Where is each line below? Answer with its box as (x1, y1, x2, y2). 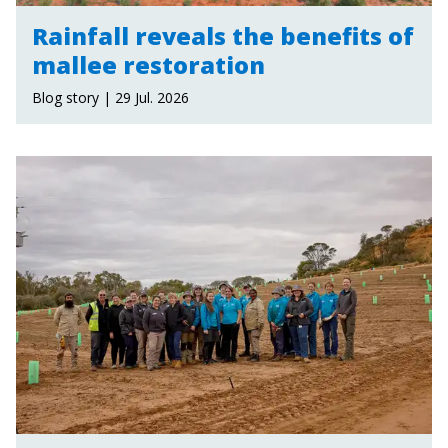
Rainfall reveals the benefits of (32, 20, 414, 53)
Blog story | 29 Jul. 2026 (32, 88, 189, 108)
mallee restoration (32, 49, 265, 82)
